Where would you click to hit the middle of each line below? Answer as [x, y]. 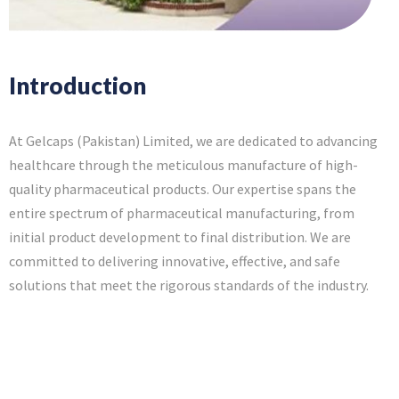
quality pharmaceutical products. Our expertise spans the [183, 189]
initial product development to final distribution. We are [180, 237]
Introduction [77, 86]
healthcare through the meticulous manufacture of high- [183, 165]
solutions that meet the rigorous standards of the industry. [189, 285]
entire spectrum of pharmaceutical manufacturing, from [182, 213]
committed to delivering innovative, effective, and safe [175, 261]
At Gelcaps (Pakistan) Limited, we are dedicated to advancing [193, 141]
